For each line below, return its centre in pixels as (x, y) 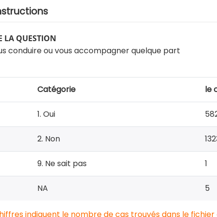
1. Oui (46, 114)
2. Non (49, 139)
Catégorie (56, 89)
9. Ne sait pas (62, 163)
